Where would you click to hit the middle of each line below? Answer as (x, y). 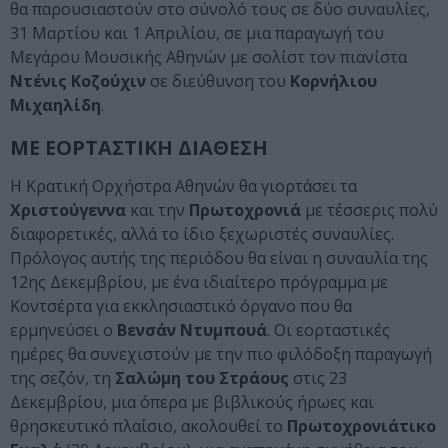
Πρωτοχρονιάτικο (361, 426)
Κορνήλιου (333, 81)
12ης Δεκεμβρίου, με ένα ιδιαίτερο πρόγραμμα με (199, 282)
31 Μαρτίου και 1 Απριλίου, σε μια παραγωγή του (197, 33)
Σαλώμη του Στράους (202, 378)
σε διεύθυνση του (218, 81)
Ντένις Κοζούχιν (78, 81)
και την (157, 210)
